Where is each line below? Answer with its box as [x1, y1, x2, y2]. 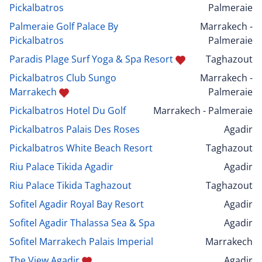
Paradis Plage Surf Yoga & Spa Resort [9, 53, 173, 66]
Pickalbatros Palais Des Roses [9, 123, 140, 136]
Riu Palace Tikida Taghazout [9, 179, 132, 192]
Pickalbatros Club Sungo [9, 71, 116, 85]
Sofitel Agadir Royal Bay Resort [9, 198, 144, 211]
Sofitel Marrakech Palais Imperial [9, 235, 153, 249]
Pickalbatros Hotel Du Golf [9, 104, 126, 118]
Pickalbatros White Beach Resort [9, 142, 153, 155]
